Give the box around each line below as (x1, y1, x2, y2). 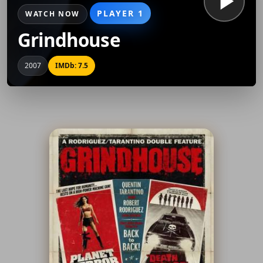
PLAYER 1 (97, 7, 144, 19)
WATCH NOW (25, 8, 80, 19)
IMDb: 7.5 (55, 60, 88, 70)
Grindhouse (18, 26, 120, 52)
